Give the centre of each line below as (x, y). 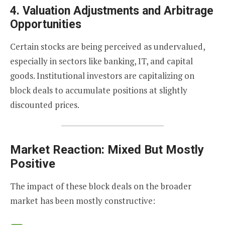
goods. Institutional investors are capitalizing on (102, 76)
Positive (33, 163)
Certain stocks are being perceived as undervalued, (107, 47)
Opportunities (46, 25)
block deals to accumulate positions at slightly (99, 90)
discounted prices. (45, 105)
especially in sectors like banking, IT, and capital (101, 61)
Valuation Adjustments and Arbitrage (118, 11)
